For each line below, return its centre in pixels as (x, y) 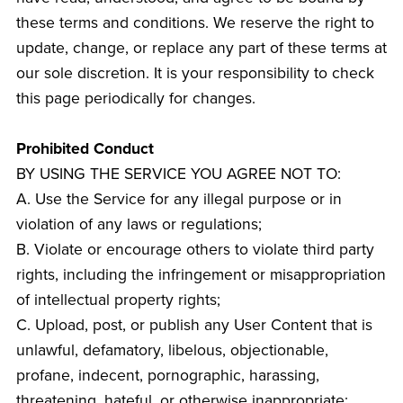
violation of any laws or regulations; (139, 225)
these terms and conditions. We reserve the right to (195, 23)
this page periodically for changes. (135, 99)
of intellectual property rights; (118, 300)
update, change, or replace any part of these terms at (201, 49)
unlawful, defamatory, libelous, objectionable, (172, 351)
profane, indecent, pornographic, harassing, (167, 376)
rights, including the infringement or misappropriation (201, 275)
